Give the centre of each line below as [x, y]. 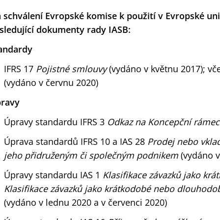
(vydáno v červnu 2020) [51, 82]
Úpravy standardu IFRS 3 [55, 122]
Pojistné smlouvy [71, 69]
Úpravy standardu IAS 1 [53, 175]
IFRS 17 [20, 69]
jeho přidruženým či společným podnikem [91, 155]
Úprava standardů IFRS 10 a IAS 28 [76, 141]
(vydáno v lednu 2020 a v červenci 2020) [85, 202]
